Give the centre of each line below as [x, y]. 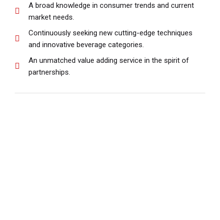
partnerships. [50, 72]
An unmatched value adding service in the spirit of [109, 60]
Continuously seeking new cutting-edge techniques [111, 33]
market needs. [52, 17]
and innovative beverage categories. [86, 44]
